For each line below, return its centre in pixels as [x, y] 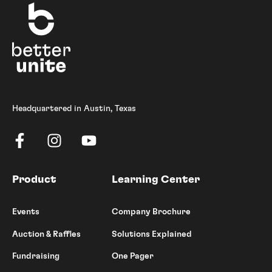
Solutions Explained [152, 234]
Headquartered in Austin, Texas [74, 108]
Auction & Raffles [46, 234]
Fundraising [36, 256]
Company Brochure [151, 212]
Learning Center [156, 180]
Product [34, 180]
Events [26, 212]
